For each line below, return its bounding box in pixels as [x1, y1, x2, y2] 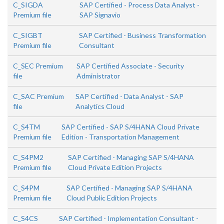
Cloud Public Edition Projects [66, 193, 157, 202]
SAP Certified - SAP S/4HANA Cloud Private [61, 122, 200, 131]
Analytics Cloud [75, 102, 125, 111]
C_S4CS [13, 214, 38, 223]
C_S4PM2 [13, 153, 43, 162]
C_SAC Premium [13, 92, 64, 101]
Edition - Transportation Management [61, 132, 180, 141]
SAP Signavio [79, 10, 120, 19]
